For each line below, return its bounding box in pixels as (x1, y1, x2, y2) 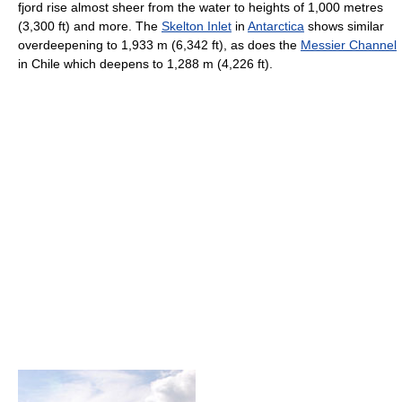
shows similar (304, 19, 384, 34)
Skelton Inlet (162, 19, 232, 34)
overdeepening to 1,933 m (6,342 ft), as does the (18, 38, 301, 53)
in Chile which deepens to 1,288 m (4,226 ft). (18, 57, 273, 72)
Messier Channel (301, 38, 397, 53)
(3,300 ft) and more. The (18, 19, 162, 34)
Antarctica (248, 19, 304, 34)
